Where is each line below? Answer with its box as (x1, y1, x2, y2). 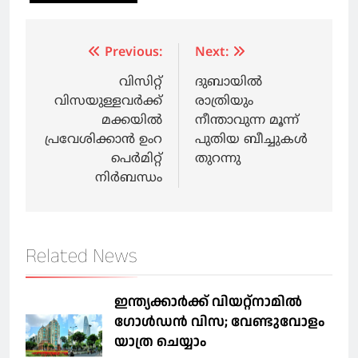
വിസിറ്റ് (119, 74, 162, 91)
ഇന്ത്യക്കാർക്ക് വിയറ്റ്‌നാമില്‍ (114, 292, 302, 312)
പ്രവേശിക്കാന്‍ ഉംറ (45, 132, 162, 149)
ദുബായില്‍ (195, 74, 262, 91)
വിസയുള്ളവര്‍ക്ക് (54, 93, 162, 110)
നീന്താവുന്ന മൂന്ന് (195, 113, 299, 129)
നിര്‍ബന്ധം (95, 170, 162, 187)
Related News (26, 242, 137, 271)
